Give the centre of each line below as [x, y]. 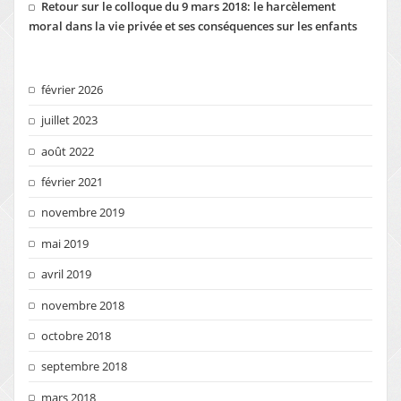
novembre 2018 [83, 305]
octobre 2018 [77, 335]
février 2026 [73, 89]
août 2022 [68, 151]
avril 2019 [67, 274]
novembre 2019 [83, 213]
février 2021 [73, 182]
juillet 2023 [70, 120]
